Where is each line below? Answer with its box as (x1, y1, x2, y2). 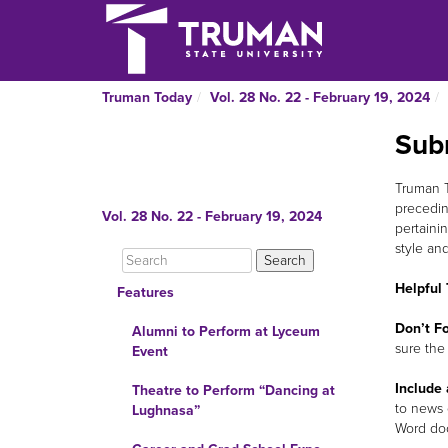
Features (117, 284, 174, 301)
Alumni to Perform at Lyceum (132, 323, 320, 340)
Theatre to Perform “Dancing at (132, 382, 335, 399)
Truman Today (102, 89, 192, 106)
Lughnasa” (132, 402, 200, 419)
